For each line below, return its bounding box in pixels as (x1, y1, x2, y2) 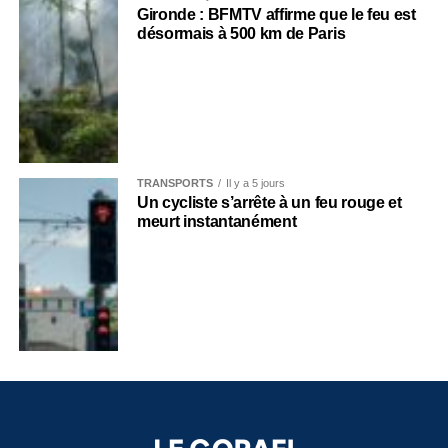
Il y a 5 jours (225, 177, 285, 189)
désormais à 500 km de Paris (136, 25, 346, 42)
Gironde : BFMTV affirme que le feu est (136, 6, 416, 23)
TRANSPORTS (136, 177, 213, 189)
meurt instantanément (136, 213, 301, 230)
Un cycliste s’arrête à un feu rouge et (136, 194, 402, 211)
